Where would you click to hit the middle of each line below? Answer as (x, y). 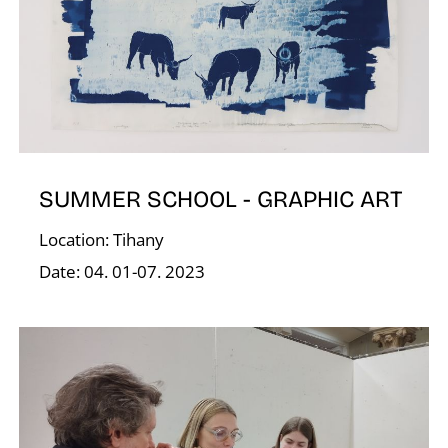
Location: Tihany (104, 239)
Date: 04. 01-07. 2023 (124, 271)
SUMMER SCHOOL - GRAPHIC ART (221, 198)
